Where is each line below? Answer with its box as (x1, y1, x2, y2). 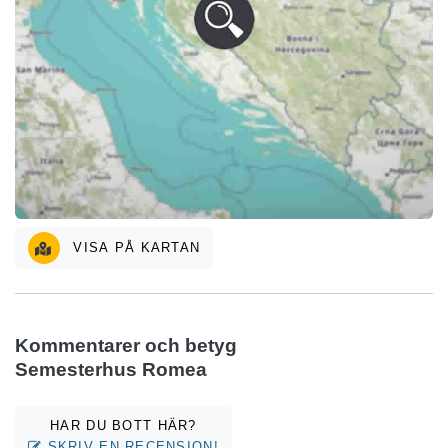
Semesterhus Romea (15, 358, 207, 380)
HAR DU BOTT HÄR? (50, 417, 197, 433)
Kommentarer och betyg (15, 334, 237, 356)
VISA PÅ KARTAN (68, 239, 201, 255)
